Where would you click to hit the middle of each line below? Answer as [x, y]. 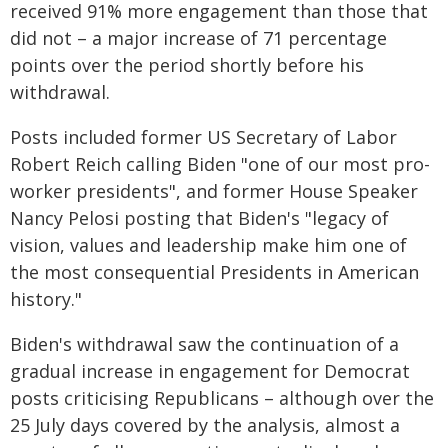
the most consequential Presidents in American [214, 272]
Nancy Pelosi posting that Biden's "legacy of [199, 218]
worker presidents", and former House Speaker [214, 191]
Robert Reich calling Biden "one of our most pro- [220, 164]
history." [46, 299]
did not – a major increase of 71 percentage [198, 38]
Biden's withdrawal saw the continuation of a [204, 344]
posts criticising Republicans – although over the [222, 398]
